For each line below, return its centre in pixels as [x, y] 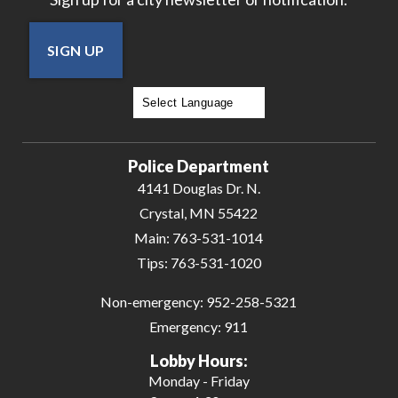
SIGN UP [76, 50]
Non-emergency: [152, 301]
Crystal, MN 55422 [199, 212]
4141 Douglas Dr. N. [199, 187]
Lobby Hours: [199, 360]
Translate [237, 128]
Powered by [170, 128]
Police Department [199, 166]
